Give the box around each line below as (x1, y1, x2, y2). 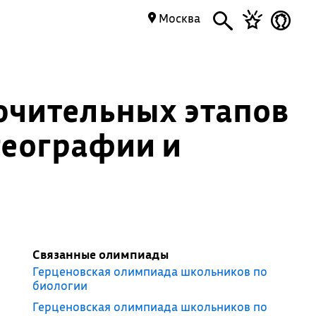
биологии (32, 278, 87, 293)
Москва (156, 11, 200, 25)
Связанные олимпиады (32, 247, 169, 262)
